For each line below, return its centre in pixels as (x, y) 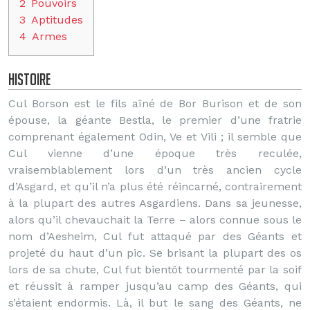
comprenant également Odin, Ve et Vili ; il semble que (155, 137)
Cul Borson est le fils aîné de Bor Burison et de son (155, 103)
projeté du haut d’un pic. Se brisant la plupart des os (155, 253)
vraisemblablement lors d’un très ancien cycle (155, 170)
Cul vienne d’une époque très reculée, (155, 153)
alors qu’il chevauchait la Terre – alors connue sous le (155, 220)
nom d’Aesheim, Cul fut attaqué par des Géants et (155, 236)
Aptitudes (57, 20)
